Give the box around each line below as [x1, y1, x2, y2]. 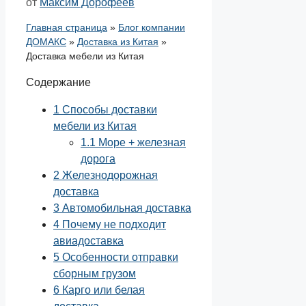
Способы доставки [59, 104, 157, 116]
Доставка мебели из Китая [26, 51, 144, 62]
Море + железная [96, 137, 186, 149]
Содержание [26, 76, 91, 89]
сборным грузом [53, 268, 136, 280]
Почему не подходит [59, 219, 166, 231]
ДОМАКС [26, 36, 66, 48]
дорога [81, 153, 115, 165]
